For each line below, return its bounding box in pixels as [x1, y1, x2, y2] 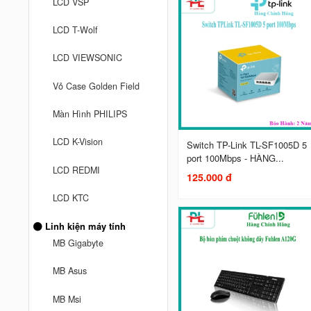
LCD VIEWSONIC [53, 51, 123, 65]
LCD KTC [53, 191, 90, 204]
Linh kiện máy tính [42, 219, 126, 233]
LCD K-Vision [53, 135, 103, 149]
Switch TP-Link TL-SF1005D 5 [186, 137, 307, 151]
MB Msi [53, 292, 82, 305]
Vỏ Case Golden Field [53, 79, 140, 92]
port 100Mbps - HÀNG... [186, 151, 284, 165]
